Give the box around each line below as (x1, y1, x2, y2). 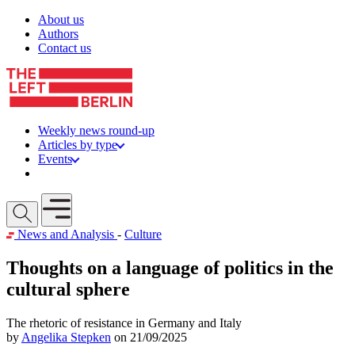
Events (38, 152, 72, 166)
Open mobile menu (42, 194, 128, 206)
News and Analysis (17, 227, 114, 241)
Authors (38, 27, 78, 40)
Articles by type (38, 138, 117, 151)
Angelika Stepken (21, 330, 111, 344)
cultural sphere (6, 278, 130, 300)
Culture (124, 227, 162, 241)
